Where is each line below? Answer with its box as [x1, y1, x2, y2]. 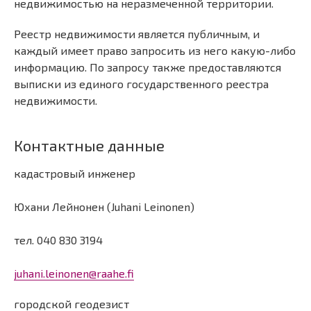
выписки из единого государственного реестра [14, 77, 269, 90]
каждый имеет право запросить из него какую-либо [14, 44, 296, 57]
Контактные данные [14, 136, 165, 155]
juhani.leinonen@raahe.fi [14, 267, 134, 280]
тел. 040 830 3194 [14, 233, 103, 246]
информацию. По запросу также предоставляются [14, 60, 281, 74]
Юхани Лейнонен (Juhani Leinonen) [14, 200, 194, 213]
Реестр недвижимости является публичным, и [14, 27, 260, 40]
